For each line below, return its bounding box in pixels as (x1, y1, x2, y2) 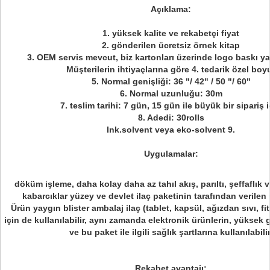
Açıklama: (151, 4, 191, 14)
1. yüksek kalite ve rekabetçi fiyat (102, 28, 239, 38)
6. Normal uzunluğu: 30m (119, 89, 222, 98)
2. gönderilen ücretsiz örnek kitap (102, 40, 240, 50)
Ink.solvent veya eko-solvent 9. (107, 125, 235, 134)
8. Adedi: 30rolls (137, 113, 204, 122)
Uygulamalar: (143, 149, 198, 159)
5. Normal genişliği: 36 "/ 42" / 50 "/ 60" (91, 77, 251, 86)
